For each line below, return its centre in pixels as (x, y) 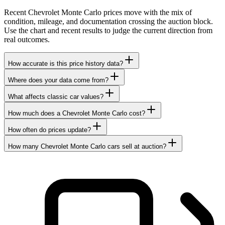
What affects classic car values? (56, 97)
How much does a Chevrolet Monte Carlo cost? (77, 114)
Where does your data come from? (58, 80)
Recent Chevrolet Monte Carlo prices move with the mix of (98, 13)
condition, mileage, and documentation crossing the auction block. (108, 22)
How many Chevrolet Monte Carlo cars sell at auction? (87, 147)
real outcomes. (27, 40)
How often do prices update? (49, 130)
